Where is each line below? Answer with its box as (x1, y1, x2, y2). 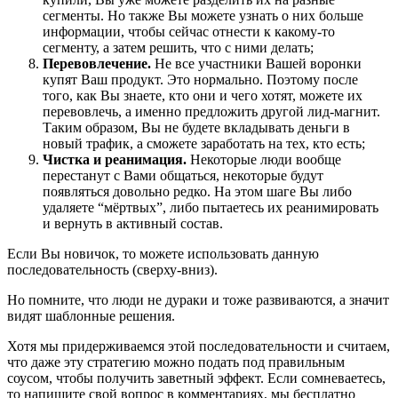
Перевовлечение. (43, 55, 151, 71)
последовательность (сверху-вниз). (7, 261, 218, 277)
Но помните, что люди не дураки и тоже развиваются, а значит (7, 291, 389, 307)
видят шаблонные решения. (7, 307, 175, 323)
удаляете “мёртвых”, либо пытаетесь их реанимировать (43, 199, 378, 215)
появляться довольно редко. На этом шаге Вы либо (43, 183, 352, 199)
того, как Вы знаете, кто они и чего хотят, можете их (43, 87, 362, 103)
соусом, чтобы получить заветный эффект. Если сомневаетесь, (7, 370, 386, 386)
